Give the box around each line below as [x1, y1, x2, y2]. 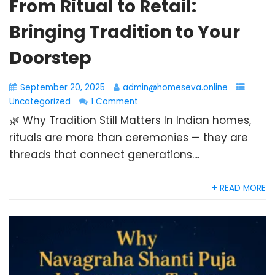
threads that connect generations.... [9, 147, 199, 162]
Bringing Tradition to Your [9, 20, 240, 44]
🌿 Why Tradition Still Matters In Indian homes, [9, 113, 251, 128]
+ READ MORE [212, 182, 266, 194]
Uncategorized [9, 96, 71, 107]
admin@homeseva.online [123, 82, 228, 93]
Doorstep [9, 46, 91, 70]
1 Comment [91, 96, 138, 107]
